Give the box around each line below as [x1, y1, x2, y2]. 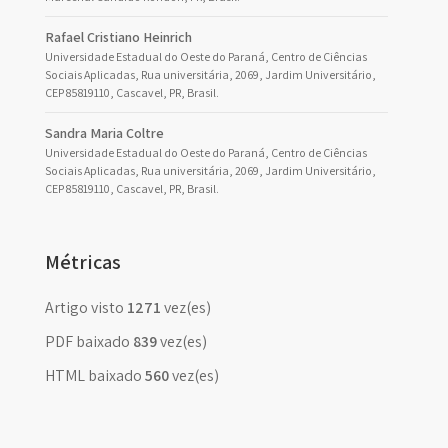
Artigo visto [45, 297, 127, 318]
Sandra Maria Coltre [45, 124, 164, 142]
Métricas [45, 249, 121, 275]
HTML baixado [45, 365, 142, 386]
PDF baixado [45, 331, 130, 352]
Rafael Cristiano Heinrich [45, 28, 192, 46]
